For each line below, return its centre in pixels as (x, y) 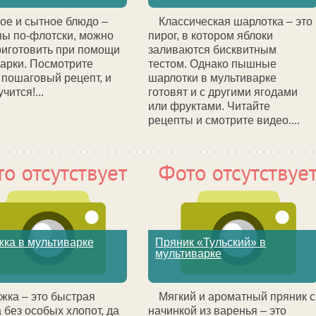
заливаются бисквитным (213, 50)
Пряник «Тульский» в (211, 242)
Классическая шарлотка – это (236, 22)
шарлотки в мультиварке (213, 78)
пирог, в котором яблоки (211, 36)
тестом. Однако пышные (213, 64)
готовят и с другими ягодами (223, 92)
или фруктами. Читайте (209, 106)
